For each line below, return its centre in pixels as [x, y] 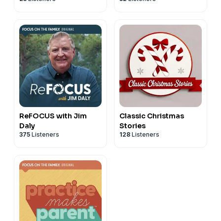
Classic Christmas [152, 116]
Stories [132, 126]
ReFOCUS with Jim [53, 116]
